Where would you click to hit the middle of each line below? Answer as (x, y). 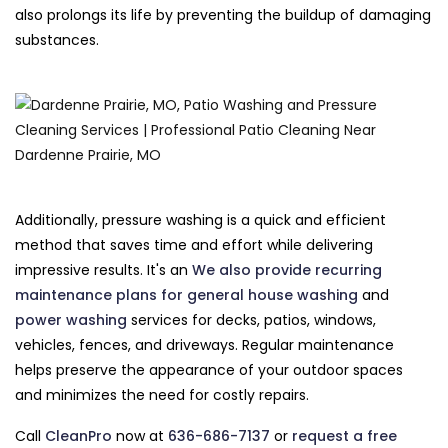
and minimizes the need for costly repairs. (162, 395)
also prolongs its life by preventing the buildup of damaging (223, 15)
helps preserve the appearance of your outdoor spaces (209, 370)
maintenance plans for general (131, 295)
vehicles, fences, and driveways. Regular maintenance (204, 345)
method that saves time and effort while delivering (194, 245)
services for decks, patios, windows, (251, 320)
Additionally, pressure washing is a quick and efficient (200, 220)
